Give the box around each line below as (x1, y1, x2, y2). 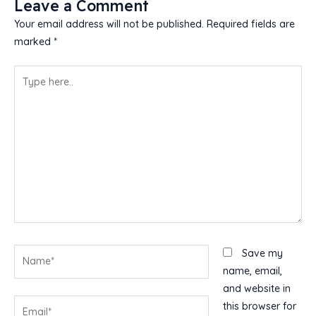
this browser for (223, 299, 296, 312)
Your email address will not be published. (14, 17, 204, 30)
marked (14, 35, 54, 48)
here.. (13, 84, 38, 97)
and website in (223, 281, 291, 295)
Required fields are (207, 17, 295, 30)
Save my (242, 246, 283, 260)
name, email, (223, 264, 282, 277)
